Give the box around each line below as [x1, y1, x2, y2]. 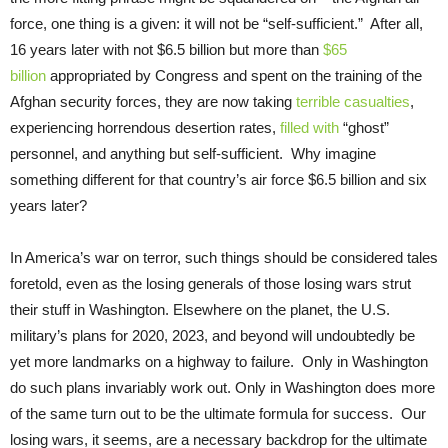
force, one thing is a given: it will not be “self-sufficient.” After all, [10, 14, 423, 32]
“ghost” [339, 118, 389, 136]
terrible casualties [296, 92, 410, 110]
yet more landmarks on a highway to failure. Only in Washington [10, 352, 428, 370]
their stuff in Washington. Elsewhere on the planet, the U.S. [10, 300, 390, 318]
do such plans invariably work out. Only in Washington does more [10, 378, 435, 396]
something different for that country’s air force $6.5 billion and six [10, 170, 427, 188]
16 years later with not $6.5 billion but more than [10, 40, 323, 58]
